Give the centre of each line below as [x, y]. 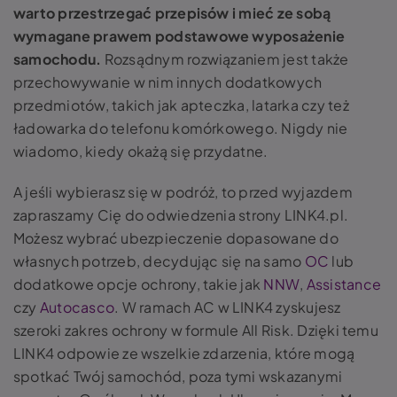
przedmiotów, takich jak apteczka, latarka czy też [181, 105]
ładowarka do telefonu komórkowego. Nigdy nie [181, 128]
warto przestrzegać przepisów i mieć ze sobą [172, 13]
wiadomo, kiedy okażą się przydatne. [141, 151]
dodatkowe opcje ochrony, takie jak [139, 284]
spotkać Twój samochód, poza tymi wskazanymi [178, 376]
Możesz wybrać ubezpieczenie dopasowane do [176, 238]
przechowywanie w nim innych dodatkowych [168, 82]
